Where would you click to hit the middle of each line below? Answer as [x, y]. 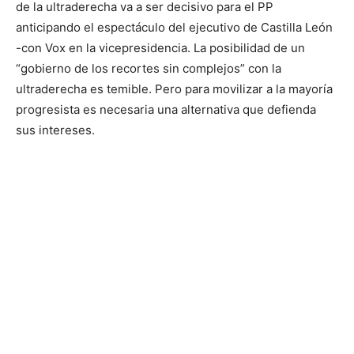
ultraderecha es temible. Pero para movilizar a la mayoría [174, 89]
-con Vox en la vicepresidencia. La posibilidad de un [160, 48]
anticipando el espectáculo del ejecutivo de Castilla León [174, 28]
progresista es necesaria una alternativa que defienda [166, 110]
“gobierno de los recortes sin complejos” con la [149, 69]
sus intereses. [55, 130]
